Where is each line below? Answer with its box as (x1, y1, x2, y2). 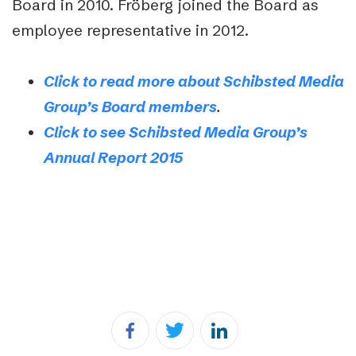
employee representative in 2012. (12, 21, 249, 40)
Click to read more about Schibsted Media (44, 72, 344, 91)
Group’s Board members (44, 97, 217, 116)
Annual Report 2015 (44, 148, 186, 167)
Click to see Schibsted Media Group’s (44, 122, 308, 141)
